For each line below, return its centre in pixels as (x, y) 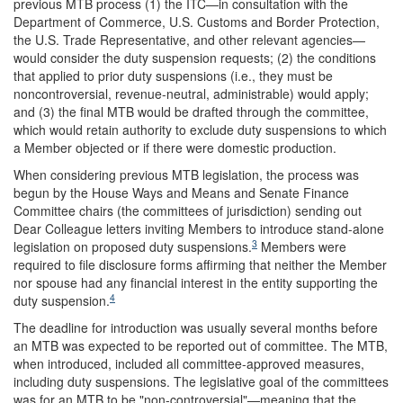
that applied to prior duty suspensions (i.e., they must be (173, 75)
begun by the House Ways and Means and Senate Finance (181, 192)
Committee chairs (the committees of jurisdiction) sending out (188, 210)
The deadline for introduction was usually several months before (196, 327)
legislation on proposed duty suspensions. (133, 246)
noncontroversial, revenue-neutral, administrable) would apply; (191, 93)
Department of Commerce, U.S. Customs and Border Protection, (197, 21)
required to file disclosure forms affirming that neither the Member (200, 264)
